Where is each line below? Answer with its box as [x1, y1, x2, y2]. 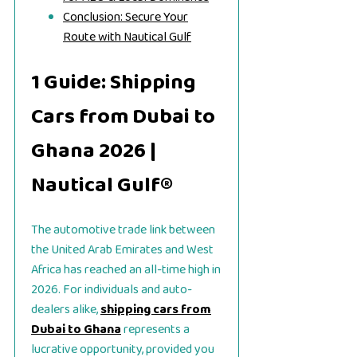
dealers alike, [31, 299, 100, 320]
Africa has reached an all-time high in [31, 259, 221, 280]
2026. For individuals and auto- [31, 279, 192, 300]
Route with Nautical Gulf [63, 27, 191, 48]
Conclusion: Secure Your [63, 7, 188, 28]
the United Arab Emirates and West [31, 239, 214, 260]
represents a [121, 319, 190, 339]
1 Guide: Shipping [31, 65, 196, 100]
